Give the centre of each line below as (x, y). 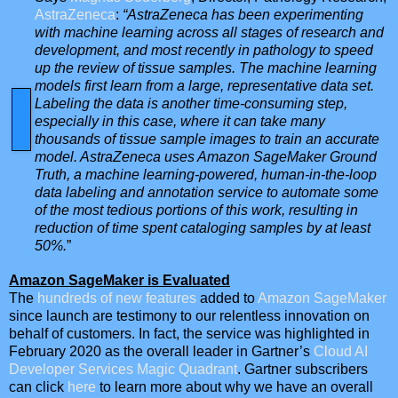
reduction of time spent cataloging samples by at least (203, 228)
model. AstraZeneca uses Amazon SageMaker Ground (206, 157)
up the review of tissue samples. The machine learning (206, 68)
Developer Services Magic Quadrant (123, 370)
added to (227, 298)
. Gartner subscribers (302, 370)
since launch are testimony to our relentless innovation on (189, 316)
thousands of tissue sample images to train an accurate (207, 139)
